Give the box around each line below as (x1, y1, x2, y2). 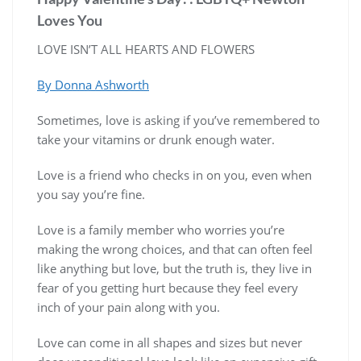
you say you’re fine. (37, 186, 145, 203)
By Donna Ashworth (37, 77, 149, 93)
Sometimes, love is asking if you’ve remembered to (37, 112, 320, 129)
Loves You (37, 11, 102, 30)
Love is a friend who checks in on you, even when (37, 167, 312, 184)
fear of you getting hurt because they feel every (37, 280, 298, 297)
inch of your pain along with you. (37, 299, 220, 316)
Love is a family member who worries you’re (37, 222, 284, 239)
